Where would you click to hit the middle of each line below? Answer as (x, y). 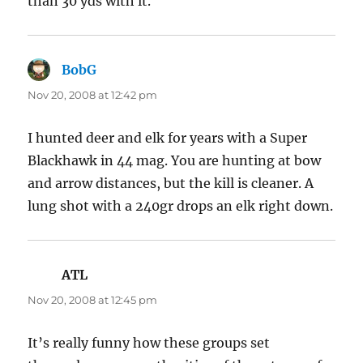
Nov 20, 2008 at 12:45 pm (93, 299)
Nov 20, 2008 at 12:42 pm (93, 94)
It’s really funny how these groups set (149, 342)
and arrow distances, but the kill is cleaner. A (171, 183)
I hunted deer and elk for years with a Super (168, 137)
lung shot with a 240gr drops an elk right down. (181, 205)
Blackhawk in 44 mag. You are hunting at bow (175, 160)
